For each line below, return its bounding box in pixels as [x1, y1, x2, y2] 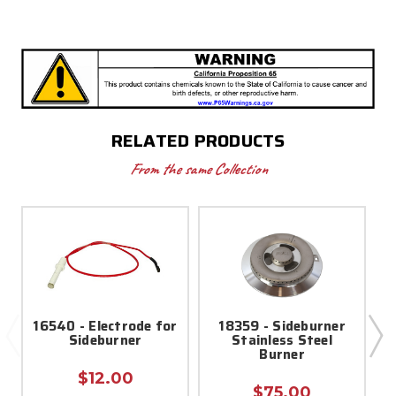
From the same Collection [129, 158, 267, 179]
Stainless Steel [232, 329, 332, 351]
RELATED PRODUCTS [110, 126, 286, 155]
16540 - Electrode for [33, 315, 178, 337]
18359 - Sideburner [218, 315, 346, 337]
